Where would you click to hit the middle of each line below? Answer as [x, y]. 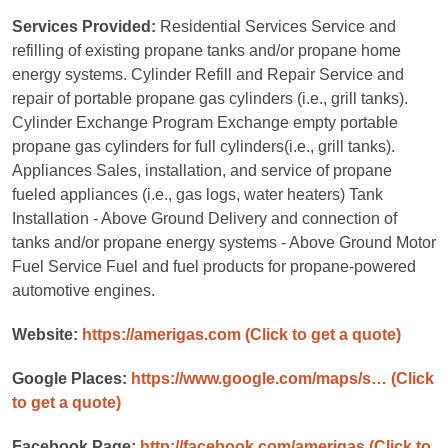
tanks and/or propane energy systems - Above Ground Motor [224, 242]
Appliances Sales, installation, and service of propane [202, 170]
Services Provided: [86, 26]
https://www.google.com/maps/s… [259, 378]
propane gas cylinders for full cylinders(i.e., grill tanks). [203, 146]
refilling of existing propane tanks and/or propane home [206, 50]
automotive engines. [83, 290]
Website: [47, 334]
